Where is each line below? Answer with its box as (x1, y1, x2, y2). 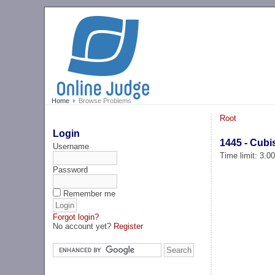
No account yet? (53, 221, 114, 231)
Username (53, 141, 90, 151)
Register (114, 221, 144, 231)
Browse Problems (76, 97, 131, 105)
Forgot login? (53, 212, 99, 222)
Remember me (63, 188, 116, 198)
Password (53, 165, 88, 174)
